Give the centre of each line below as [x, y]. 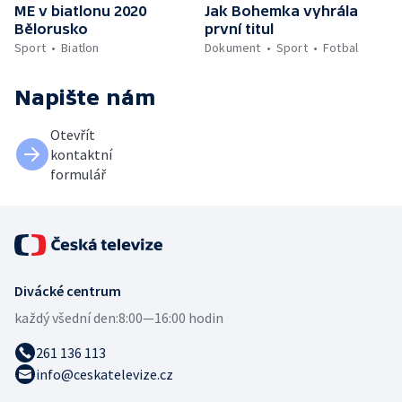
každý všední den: [66, 317]
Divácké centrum [68, 290]
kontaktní [81, 154]
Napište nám [85, 97]
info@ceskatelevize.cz [105, 374]
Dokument [233, 47]
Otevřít [73, 134]
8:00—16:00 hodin [171, 317]
